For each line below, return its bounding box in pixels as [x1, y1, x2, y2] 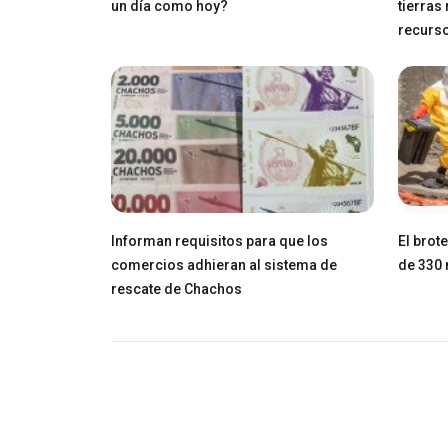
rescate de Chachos [111, 280, 242, 297]
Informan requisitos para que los [111, 232, 328, 249]
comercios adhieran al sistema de [111, 256, 337, 273]
